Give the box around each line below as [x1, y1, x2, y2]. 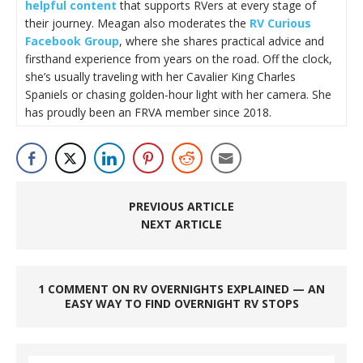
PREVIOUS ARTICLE [129, 198, 234, 214]
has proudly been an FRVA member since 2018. [25, 104, 271, 120]
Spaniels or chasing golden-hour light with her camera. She [25, 86, 331, 102]
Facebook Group [25, 32, 119, 49]
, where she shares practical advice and [119, 32, 324, 49]
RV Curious [250, 15, 311, 31]
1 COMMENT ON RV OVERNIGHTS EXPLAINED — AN [38, 280, 325, 297]
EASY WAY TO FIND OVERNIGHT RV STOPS [64, 295, 299, 311]
